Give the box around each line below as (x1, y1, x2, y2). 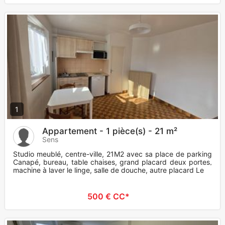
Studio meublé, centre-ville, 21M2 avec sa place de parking (13, 150, 212, 159)
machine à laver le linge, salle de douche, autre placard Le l (13, 166, 207, 175)
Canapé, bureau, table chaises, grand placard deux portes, (13, 158, 212, 167)
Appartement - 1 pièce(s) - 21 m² (42, 126, 177, 137)
